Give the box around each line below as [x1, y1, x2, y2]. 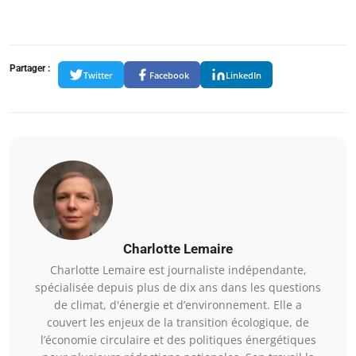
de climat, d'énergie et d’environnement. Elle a [54, 297, 302, 313]
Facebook [149, 68, 189, 81]
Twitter [83, 68, 113, 81]
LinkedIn [226, 68, 261, 81]
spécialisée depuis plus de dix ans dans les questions [35, 280, 321, 296]
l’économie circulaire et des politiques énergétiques [40, 332, 316, 348]
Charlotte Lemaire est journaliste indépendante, [49, 262, 307, 278]
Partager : [10, 63, 50, 75]
